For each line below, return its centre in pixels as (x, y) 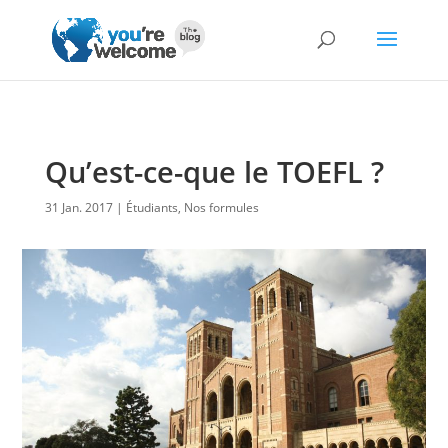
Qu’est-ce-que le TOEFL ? (214, 171)
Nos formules (221, 207)
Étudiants (151, 207)
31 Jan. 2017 (78, 207)
